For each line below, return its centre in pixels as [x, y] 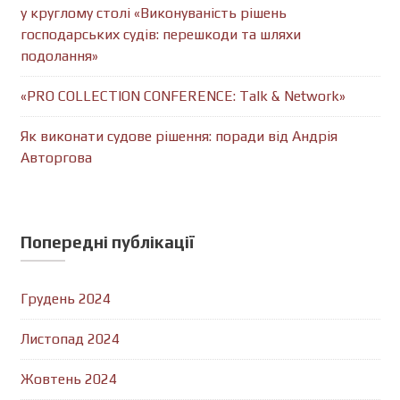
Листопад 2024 [70, 339]
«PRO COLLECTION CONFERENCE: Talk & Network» [183, 96]
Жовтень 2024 [68, 379]
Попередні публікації [107, 242]
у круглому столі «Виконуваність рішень [153, 13]
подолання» [59, 56]
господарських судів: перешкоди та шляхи [160, 35]
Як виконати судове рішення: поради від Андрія [179, 137]
